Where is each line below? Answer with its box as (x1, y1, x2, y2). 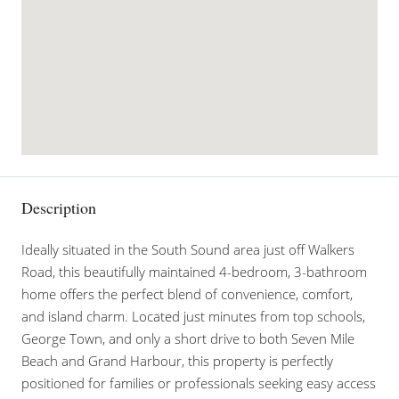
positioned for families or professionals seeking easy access (21, 374, 376, 392)
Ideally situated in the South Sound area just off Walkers (21, 240, 354, 258)
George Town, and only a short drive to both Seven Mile (21, 330, 354, 347)
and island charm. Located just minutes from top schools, (21, 307, 365, 325)
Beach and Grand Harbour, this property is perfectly (21, 352, 333, 370)
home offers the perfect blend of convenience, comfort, (21, 285, 353, 303)
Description (21, 197, 96, 218)
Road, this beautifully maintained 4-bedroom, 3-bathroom (21, 263, 367, 281)
